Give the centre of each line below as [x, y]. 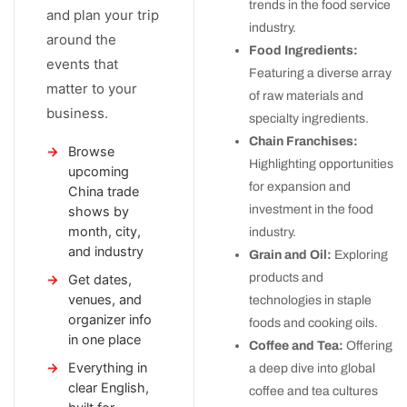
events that [82, 65]
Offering [368, 346]
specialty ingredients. [309, 119]
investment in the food [311, 210]
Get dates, [100, 280]
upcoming [99, 172]
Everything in [108, 368]
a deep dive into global [312, 369]
